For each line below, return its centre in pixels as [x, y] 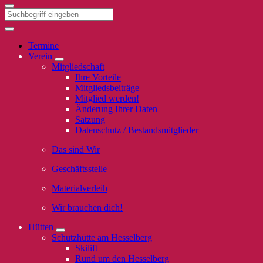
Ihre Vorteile [98, 77]
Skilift [86, 248]
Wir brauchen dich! [87, 208]
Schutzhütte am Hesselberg [102, 237]
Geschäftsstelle [79, 169]
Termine [43, 45]
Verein [40, 56]
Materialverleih [80, 188]
